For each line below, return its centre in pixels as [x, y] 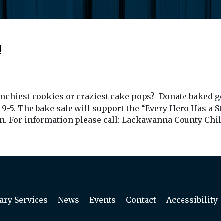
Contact [141, 200]
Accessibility [192, 200]
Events [103, 200]
